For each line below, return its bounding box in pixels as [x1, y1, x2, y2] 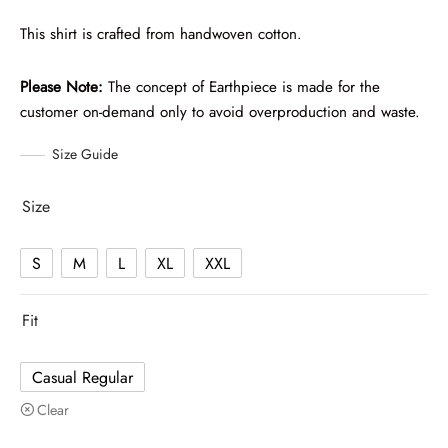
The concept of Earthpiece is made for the [103, 76, 380, 99]
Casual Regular [32, 365, 133, 389]
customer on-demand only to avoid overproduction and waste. [20, 101, 420, 124]
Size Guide [52, 144, 118, 165]
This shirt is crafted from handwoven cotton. [20, 23, 302, 46]
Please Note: [20, 76, 103, 99]
